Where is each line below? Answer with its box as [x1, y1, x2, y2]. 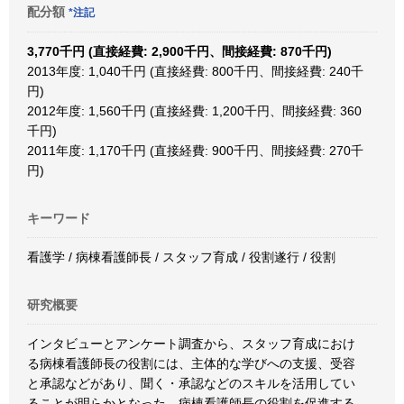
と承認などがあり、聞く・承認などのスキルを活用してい [27, 376, 355, 390]
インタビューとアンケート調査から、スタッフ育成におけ [27, 336, 355, 351]
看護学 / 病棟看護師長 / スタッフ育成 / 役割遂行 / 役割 [27, 250, 335, 264]
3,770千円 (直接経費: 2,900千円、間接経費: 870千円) [27, 44, 332, 59]
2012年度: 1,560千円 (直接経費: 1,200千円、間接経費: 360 [27, 104, 362, 118]
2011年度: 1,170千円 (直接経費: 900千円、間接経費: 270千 [27, 143, 363, 158]
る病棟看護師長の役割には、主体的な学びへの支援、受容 [27, 356, 355, 371]
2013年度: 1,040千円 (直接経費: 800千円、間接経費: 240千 [27, 64, 363, 78]
